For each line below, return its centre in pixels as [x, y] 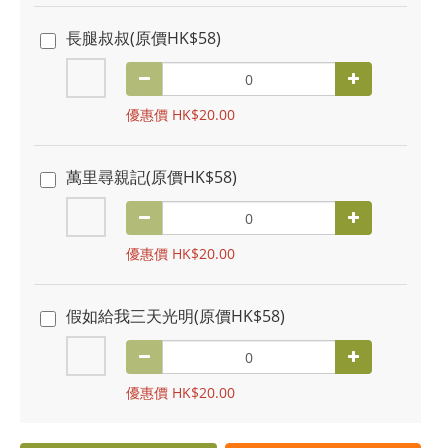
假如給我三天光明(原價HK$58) [175, 316]
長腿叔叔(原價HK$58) [143, 38]
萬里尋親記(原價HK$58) [151, 177]
